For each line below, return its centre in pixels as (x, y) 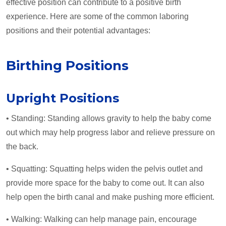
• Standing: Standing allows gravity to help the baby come (109, 119)
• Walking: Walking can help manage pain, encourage (101, 219)
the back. (22, 147)
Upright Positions (63, 98)
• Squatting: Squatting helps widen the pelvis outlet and (104, 169)
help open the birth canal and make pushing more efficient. (110, 197)
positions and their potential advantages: (78, 31)
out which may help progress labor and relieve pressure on (110, 133)
